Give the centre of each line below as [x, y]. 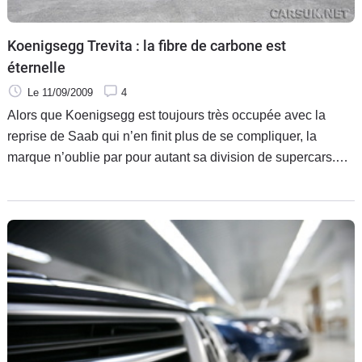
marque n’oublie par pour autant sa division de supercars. [171, 158]
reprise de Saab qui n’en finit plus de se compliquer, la [162, 137]
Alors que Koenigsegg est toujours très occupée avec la [166, 116]
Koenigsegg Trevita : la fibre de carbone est [147, 46]
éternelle [36, 68]
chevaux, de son [54, 200]
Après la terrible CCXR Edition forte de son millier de [158, 179]
